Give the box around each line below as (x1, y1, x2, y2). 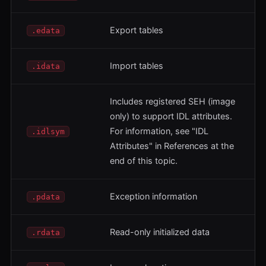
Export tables (110, 24, 163, 36)
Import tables (110, 60, 163, 71)
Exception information (110, 191, 197, 202)
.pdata (31, 192, 60, 201)
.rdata (31, 227, 60, 237)
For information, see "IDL (110, 125, 208, 137)
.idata (31, 61, 60, 71)
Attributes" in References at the (110, 140, 234, 151)
